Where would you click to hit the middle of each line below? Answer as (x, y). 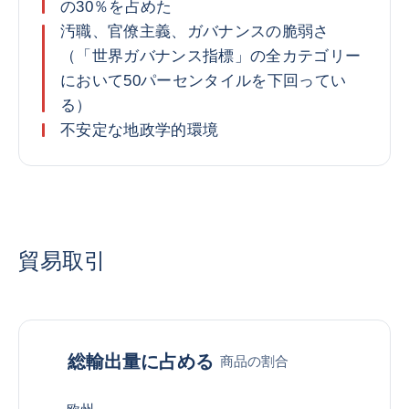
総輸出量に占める (141, 361)
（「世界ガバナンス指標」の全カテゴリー (211, 56)
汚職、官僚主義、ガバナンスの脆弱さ (195, 31)
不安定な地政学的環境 (140, 130)
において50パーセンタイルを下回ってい (204, 81)
